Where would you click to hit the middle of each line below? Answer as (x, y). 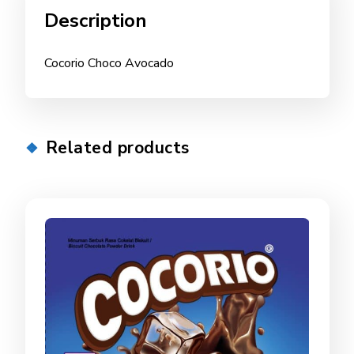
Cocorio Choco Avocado (109, 63)
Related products (117, 147)
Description (95, 20)
